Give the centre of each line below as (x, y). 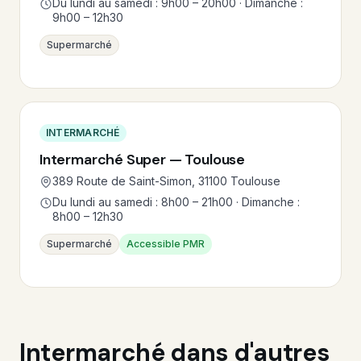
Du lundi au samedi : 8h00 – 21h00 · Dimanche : (176, 202)
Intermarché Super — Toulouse (142, 160)
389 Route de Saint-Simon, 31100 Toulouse (166, 181)
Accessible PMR (166, 244)
